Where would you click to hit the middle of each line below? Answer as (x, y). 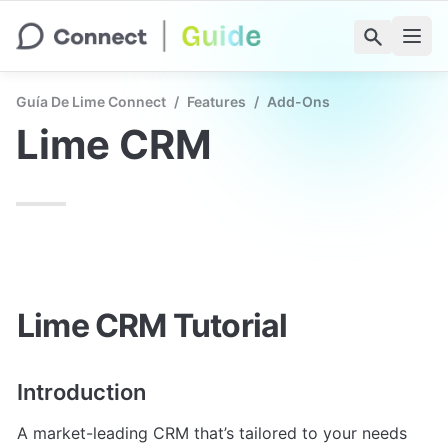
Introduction (81, 392)
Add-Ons (298, 101)
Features (216, 101)
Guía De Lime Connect (91, 101)
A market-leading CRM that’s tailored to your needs (212, 433)
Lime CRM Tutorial (152, 325)
